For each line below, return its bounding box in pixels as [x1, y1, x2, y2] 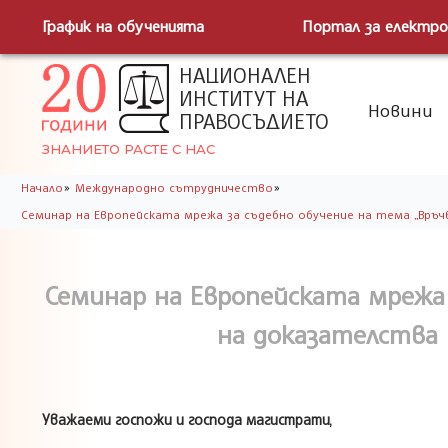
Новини [367, 99, 433, 121]
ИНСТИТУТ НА [179, 84, 308, 111]
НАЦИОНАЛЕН [179, 61, 311, 88]
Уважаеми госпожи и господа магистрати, [42, 409, 332, 429]
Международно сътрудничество [74, 180, 273, 195]
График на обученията [42, 16, 204, 36]
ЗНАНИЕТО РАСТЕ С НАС [42, 140, 215, 157]
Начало [20, 180, 63, 195]
